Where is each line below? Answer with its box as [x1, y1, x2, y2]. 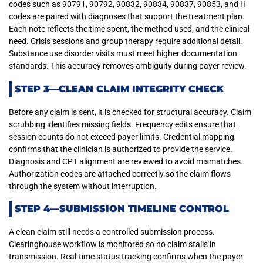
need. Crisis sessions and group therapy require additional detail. [9, 36, 242, 46]
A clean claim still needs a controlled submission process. [9, 227, 215, 237]
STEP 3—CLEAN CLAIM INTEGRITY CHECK [15, 83, 224, 95]
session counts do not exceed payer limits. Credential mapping [9, 131, 234, 141]
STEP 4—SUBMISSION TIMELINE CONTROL [15, 203, 229, 215]
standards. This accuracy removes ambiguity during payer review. [9, 61, 247, 71]
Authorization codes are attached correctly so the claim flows [9, 168, 231, 178]
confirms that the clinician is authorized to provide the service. [9, 144, 232, 154]
